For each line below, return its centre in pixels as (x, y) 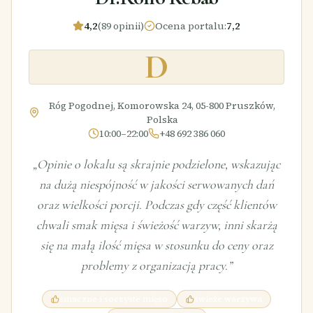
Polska (162, 119)
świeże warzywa (228, 299)
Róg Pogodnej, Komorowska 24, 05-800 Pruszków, (162, 105)
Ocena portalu (190, 26)
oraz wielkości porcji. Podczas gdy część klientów (156, 204)
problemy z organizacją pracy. (154, 265)
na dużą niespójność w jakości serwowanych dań (156, 184)
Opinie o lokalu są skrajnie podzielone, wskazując (159, 164)
